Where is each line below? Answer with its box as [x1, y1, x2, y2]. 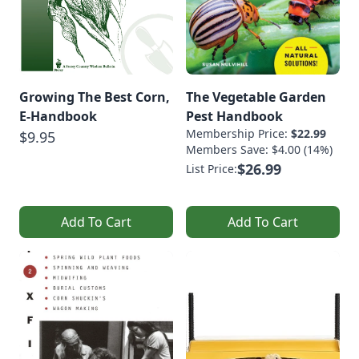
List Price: [186, 161, 237, 176]
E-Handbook [19, 107, 97, 125]
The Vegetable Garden [186, 88, 326, 106]
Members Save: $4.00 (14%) [186, 142, 333, 157]
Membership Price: [186, 126, 291, 141]
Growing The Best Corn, [19, 88, 170, 106]
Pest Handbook [186, 107, 283, 125]
